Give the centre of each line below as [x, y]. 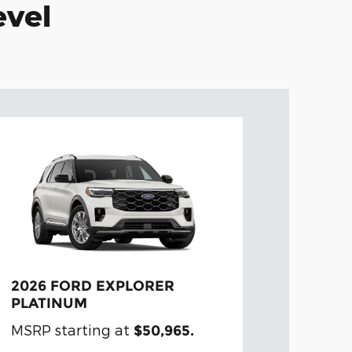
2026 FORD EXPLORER [92, 286]
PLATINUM [49, 304]
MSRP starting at [72, 330]
